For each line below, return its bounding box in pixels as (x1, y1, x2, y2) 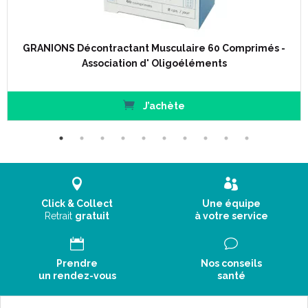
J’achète (140, 100, 185, 111)
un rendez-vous (38, 270, 116, 281)
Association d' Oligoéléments (81, 58, 227, 69)
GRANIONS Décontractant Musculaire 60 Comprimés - (23, 43, 285, 54)
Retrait (45, 210, 75, 221)
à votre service (194, 210, 268, 221)
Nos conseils (200, 258, 262, 269)
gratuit (75, 210, 109, 221)
